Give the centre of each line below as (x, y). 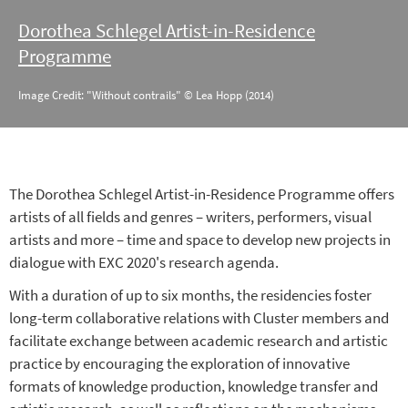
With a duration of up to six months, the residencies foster (190, 296)
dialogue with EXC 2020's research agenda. (144, 263)
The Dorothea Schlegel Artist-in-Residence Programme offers (202, 194)
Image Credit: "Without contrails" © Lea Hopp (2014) (146, 96)
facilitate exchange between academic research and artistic (199, 341)
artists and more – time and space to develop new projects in (200, 240)
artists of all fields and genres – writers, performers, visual (190, 217)
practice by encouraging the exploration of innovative (179, 364)
